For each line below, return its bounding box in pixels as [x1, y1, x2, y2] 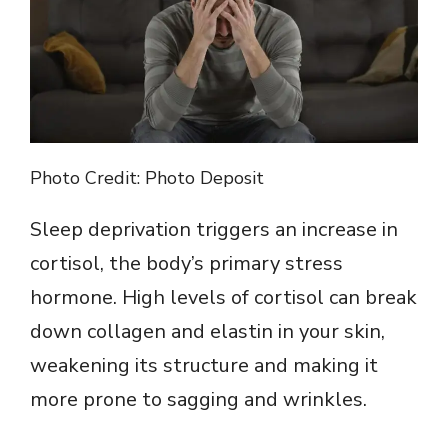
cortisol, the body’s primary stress [30, 250, 343, 278]
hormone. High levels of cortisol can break [30, 284, 417, 312]
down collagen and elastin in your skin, [30, 318, 385, 346]
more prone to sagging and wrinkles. [30, 386, 367, 414]
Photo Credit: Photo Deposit [30, 166, 264, 191]
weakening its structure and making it [30, 352, 378, 380]
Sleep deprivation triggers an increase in [30, 216, 398, 244]
